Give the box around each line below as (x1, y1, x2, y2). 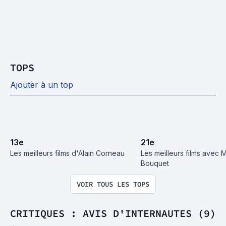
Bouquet (141, 159, 169, 167)
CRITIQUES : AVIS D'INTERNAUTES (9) (10, 207, 216, 219)
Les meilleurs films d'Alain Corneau (10, 149, 125, 157)
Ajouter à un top (10, 80, 73, 90)
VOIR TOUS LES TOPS (77, 180, 149, 189)
